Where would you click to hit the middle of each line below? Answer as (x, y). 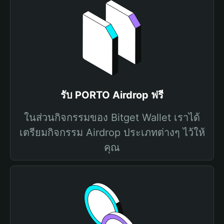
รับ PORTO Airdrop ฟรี (112, 95)
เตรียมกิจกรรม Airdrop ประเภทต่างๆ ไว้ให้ (112, 132)
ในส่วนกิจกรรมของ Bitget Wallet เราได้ (112, 117)
